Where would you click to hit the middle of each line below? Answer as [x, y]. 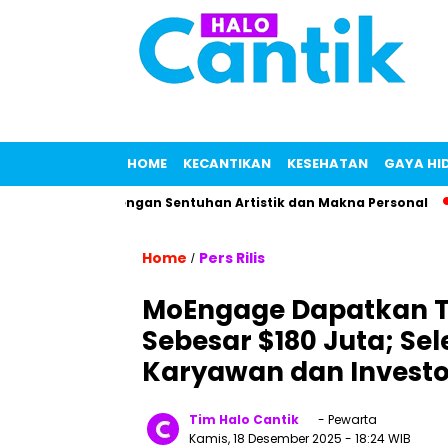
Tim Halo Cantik [244, 419]
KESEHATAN [327, 163]
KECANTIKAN [227, 163]
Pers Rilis [232, 258]
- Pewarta [346, 419]
